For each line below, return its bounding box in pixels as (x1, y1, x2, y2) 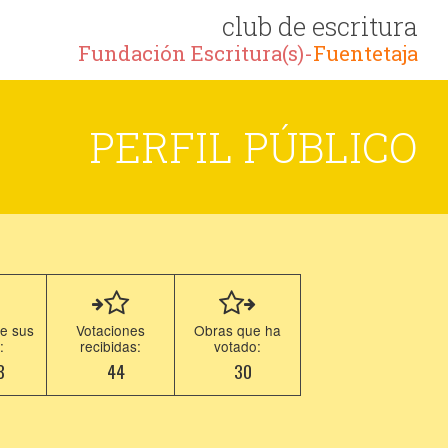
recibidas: (80, 336, 142, 356)
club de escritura (222, 9, 418, 43)
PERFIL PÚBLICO (89, 119, 418, 174)
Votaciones (76, 320, 146, 340)
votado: (214, 336, 262, 356)
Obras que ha (194, 320, 282, 340)
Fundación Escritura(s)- (78, 40, 313, 67)
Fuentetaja (313, 40, 418, 67)
